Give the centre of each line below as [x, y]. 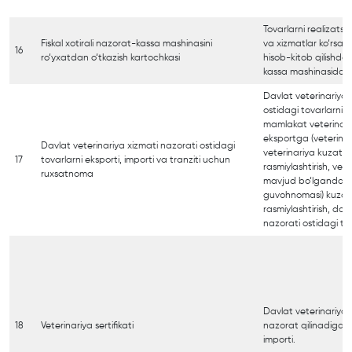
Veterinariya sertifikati [87, 326]
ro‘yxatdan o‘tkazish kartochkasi [110, 58]
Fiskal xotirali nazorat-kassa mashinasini [126, 44]
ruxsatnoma [67, 174]
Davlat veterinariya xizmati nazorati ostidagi [138, 146]
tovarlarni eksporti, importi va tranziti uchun [136, 160]
